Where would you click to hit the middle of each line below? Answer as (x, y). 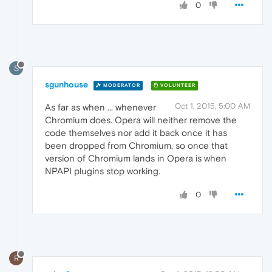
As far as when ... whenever (100, 107)
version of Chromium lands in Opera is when (136, 158)
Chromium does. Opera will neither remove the (141, 120)
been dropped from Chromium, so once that (136, 146)
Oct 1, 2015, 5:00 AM (212, 106)
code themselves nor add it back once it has (136, 133)
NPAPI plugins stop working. (103, 171)
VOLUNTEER (177, 85)
